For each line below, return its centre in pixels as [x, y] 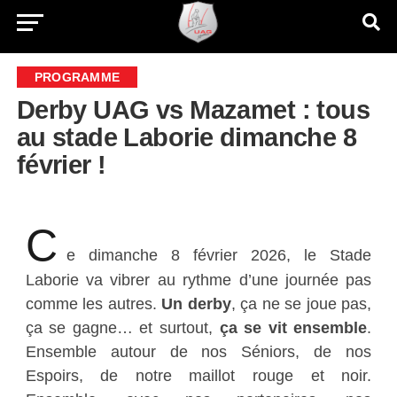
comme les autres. [93, 304]
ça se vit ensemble [293, 327]
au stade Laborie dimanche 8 [187, 137]
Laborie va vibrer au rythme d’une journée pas [198, 280]
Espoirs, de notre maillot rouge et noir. [198, 375]
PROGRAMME [77, 77]
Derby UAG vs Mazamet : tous [193, 110]
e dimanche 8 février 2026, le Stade [219, 255]
